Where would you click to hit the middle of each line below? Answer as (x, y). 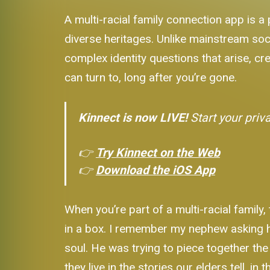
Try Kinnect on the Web (158, 152)
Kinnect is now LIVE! (133, 118)
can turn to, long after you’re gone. (151, 78)
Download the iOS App (155, 170)
